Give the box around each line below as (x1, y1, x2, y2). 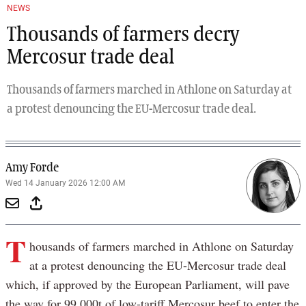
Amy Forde (5, 161, 59, 174)
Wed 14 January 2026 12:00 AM (5, 178, 125, 188)
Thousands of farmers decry (7, 25, 239, 46)
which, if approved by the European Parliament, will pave (5, 275, 290, 292)
